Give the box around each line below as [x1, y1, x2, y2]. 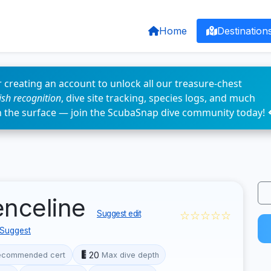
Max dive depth [101, 250, 159, 260]
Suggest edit [97, 209, 141, 218]
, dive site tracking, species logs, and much [61, 91, 255, 105]
